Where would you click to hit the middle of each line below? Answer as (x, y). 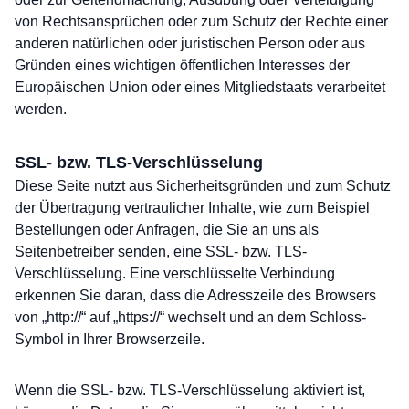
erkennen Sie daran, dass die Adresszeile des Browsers (195, 295)
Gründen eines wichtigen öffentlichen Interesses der (182, 65)
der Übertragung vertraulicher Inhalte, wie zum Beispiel (192, 208)
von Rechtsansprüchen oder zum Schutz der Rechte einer (201, 21)
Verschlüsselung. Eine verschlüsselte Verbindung (175, 273)
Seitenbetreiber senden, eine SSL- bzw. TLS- (161, 252)
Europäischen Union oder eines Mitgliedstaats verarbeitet (200, 87)
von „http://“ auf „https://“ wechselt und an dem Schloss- (190, 317)
